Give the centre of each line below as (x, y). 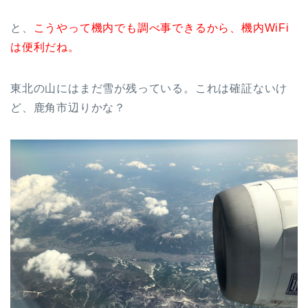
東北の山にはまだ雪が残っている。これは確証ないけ (149, 89)
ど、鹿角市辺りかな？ (68, 108)
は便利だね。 (45, 47)
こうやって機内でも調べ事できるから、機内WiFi (161, 28)
